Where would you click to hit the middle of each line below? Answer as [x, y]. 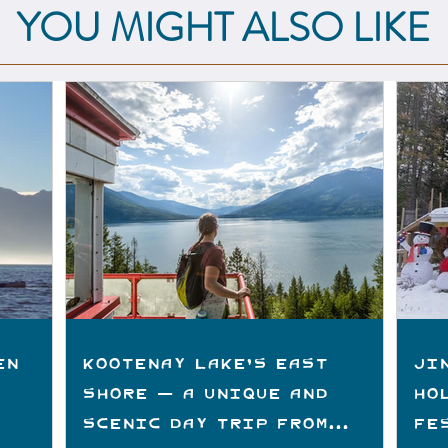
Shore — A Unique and [205, 392]
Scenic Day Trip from [205, 422]
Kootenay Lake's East [205, 362]
